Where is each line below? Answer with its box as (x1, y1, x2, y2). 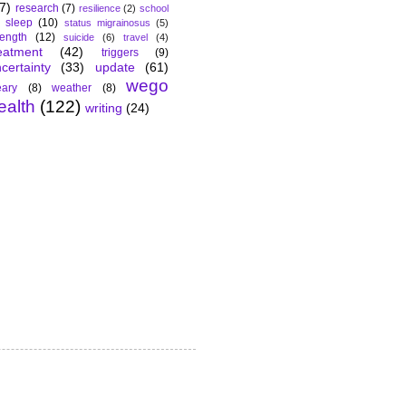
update (94, 60, 135, 75)
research (14, 2, 59, 15)
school (140, 3, 169, 14)
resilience (78, 3, 121, 14)
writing (85, 101, 122, 116)
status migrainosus (63, 17, 150, 29)
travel (123, 32, 148, 43)
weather (52, 82, 92, 95)
